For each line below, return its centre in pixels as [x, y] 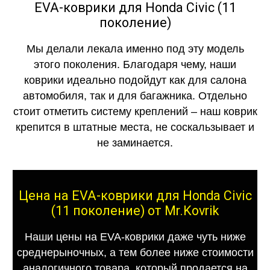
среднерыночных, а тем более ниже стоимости [135, 252]
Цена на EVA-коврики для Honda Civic [135, 195]
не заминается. [135, 143]
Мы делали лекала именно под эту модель [135, 49]
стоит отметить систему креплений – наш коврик [135, 111]
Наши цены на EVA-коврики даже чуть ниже [135, 237]
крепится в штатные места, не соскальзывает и [135, 127]
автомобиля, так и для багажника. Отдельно [135, 96]
